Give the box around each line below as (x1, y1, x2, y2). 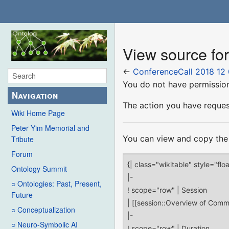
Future (11, 190, 33, 200)
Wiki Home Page (11, 108, 65, 119)
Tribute (11, 134, 34, 145)
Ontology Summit (11, 164, 67, 174)
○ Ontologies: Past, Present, (11, 178, 102, 189)
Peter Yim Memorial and (11, 123, 89, 133)
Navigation (12, 89, 58, 102)
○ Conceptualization (11, 204, 75, 215)
